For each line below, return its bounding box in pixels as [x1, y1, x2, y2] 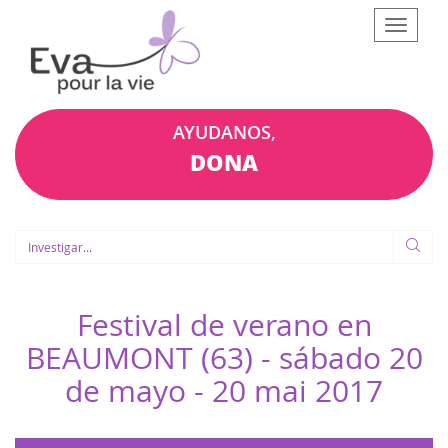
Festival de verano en [76, 304, 372, 345]
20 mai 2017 [212, 370, 383, 411]
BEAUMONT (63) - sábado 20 [25, 337, 423, 378]
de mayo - [65, 370, 212, 411]
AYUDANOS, [172, 119, 276, 144]
